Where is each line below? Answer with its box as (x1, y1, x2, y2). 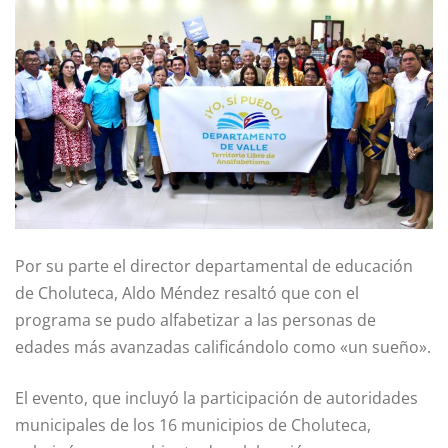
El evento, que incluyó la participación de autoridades (15, 386, 418, 409)
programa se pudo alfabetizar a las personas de (15, 308, 376, 331)
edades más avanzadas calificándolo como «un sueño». (15, 335, 431, 358)
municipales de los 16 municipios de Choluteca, (15, 413, 371, 436)
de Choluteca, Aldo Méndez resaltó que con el (15, 281, 359, 304)
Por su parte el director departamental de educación (15, 254, 413, 277)
